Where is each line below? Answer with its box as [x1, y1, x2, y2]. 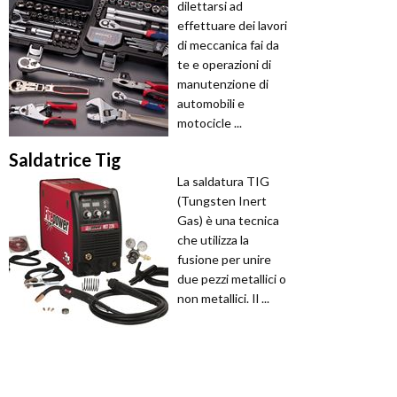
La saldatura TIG [177, 174, 269, 190]
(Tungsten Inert [177, 193, 267, 209]
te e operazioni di [177, 57, 271, 73]
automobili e [177, 96, 245, 112]
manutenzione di [177, 76, 269, 92]
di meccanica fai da [177, 37, 279, 53]
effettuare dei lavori [177, 18, 287, 34]
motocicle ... [177, 115, 242, 131]
